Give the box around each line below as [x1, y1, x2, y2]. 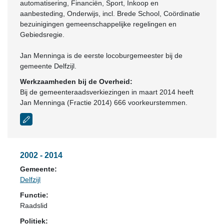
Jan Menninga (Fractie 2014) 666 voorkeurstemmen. [20, 98, 187, 106]
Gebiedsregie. [20, 30, 64, 38]
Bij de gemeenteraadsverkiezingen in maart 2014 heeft [20, 88, 193, 96]
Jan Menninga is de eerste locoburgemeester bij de [20, 51, 182, 59]
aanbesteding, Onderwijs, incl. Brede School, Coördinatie [20, 9, 200, 17]
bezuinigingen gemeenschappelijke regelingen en [20, 20, 176, 28]
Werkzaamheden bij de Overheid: [20, 77, 132, 85]
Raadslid [20, 201, 47, 209]
